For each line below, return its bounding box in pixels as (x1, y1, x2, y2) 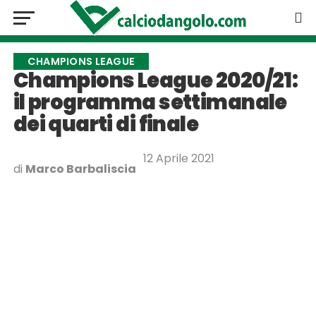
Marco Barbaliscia (25, 161, 136, 177)
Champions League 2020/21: (13, 66, 298, 95)
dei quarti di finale (13, 110, 199, 138)
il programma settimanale (13, 88, 287, 116)
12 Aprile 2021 (142, 150, 214, 166)
